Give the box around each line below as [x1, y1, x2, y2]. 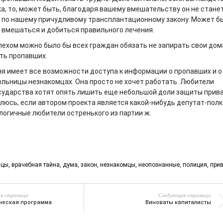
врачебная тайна [11, 161, 60, 168]
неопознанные [138, 161, 180, 168]
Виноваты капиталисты [145, 199, 211, 206]
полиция [183, 161, 207, 168]
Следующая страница [158, 191, 211, 199]
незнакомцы [100, 161, 135, 168]
